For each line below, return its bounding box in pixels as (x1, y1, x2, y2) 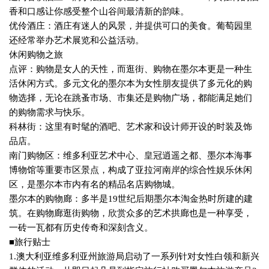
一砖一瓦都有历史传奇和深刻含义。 (9, 223, 153, 233)
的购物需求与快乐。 (9, 107, 90, 118)
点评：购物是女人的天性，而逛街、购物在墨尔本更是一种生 (9, 64, 252, 74)
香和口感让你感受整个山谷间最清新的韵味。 (9, 7, 189, 17)
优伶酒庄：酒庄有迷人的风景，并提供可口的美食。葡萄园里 (9, 21, 252, 31)
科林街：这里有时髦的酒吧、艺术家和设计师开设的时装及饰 (9, 122, 252, 132)
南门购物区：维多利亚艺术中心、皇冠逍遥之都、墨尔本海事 (9, 151, 252, 161)
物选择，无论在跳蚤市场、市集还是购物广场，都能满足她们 (9, 93, 252, 103)
